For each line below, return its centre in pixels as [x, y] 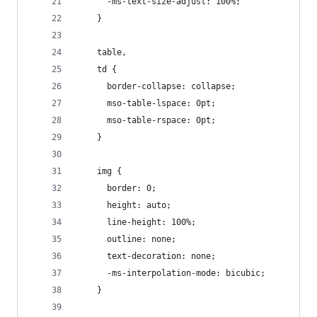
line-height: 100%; [137, 222]
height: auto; [124, 205]
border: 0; [117, 188]
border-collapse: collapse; [156, 86]
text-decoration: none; [146, 256]
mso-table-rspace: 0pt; [146, 120]
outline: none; [127, 239]
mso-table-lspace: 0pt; [146, 103]
